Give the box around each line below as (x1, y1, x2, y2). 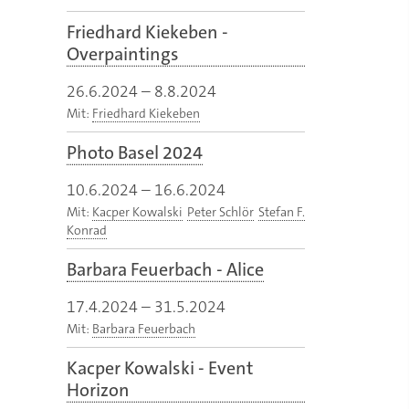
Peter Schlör (187, 204, 254, 221)
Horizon (67, 378, 130, 403)
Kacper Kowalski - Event (67, 356, 253, 381)
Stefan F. (258, 204, 305, 221)
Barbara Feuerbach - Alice (67, 257, 264, 282)
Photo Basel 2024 (67, 141, 203, 165)
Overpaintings (67, 42, 179, 67)
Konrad (67, 222, 107, 239)
